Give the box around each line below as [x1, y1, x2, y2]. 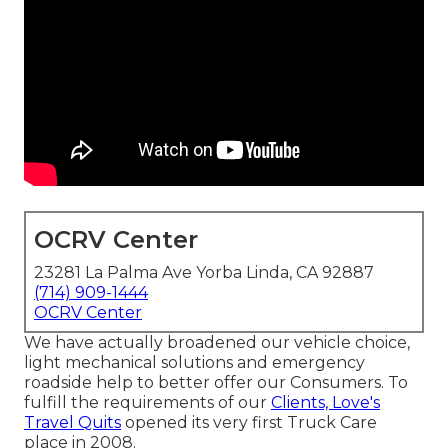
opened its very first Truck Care [121, 413, 377, 433]
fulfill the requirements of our [24, 393, 271, 413]
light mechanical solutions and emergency [24, 353, 365, 373]
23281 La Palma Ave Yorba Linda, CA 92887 [34, 263, 374, 283]
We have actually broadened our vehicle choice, [24, 333, 410, 353]
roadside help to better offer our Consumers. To [24, 373, 408, 393]
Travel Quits [24, 413, 121, 433]
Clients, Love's [271, 393, 380, 413]
